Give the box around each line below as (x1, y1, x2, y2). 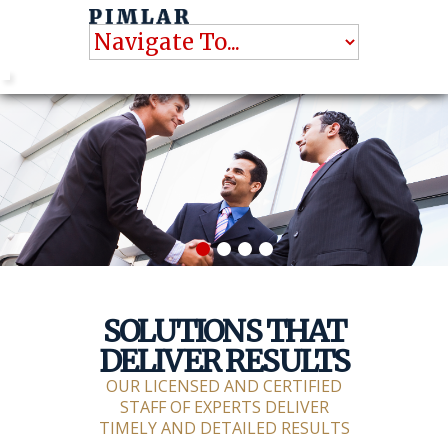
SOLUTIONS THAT (103, 312, 345, 350)
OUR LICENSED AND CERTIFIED (106, 375, 342, 397)
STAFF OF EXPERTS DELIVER (119, 396, 329, 418)
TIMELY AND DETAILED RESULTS (98, 417, 350, 439)
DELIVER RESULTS (98, 342, 350, 380)
